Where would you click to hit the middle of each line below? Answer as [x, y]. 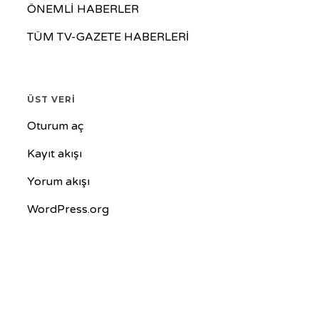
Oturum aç [55, 126]
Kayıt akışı [54, 154]
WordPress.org [68, 209]
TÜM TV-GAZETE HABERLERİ [108, 37]
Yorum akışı [58, 182]
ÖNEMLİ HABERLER [83, 9]
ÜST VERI [51, 99]
